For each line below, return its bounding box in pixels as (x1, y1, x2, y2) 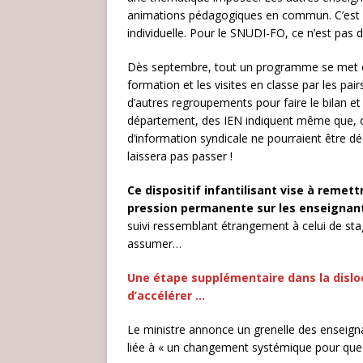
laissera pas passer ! (127, 148, 233, 164)
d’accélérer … (127, 288, 205, 303)
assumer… (127, 236, 181, 251)
